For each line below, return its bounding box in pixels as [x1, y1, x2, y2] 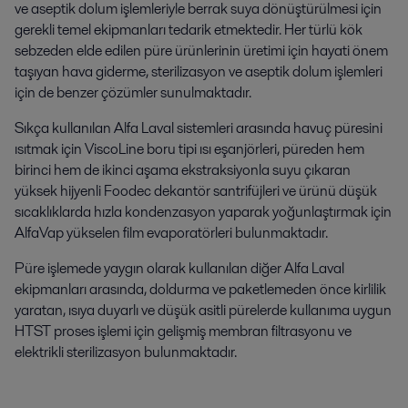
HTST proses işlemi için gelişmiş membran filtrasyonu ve [15, 321, 352, 342]
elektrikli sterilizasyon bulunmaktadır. [15, 342, 237, 363]
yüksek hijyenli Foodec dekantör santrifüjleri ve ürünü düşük [15, 180, 377, 202]
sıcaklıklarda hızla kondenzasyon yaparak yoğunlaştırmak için [15, 201, 392, 223]
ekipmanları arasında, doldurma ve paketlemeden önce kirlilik [15, 279, 386, 301]
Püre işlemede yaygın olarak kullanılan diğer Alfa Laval [15, 258, 344, 280]
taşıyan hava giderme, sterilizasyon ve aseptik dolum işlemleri [15, 61, 382, 83]
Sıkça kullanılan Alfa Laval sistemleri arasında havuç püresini [15, 117, 382, 139]
